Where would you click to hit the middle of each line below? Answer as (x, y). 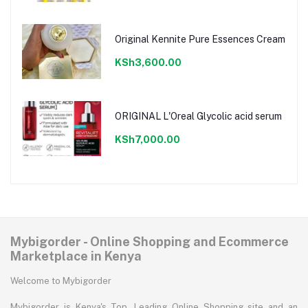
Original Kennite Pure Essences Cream (200, 39)
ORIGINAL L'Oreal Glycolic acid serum (198, 116)
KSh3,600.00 (148, 62)
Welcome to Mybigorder (61, 281)
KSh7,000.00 (147, 139)
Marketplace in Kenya (76, 256)
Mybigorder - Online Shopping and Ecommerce (150, 242)
